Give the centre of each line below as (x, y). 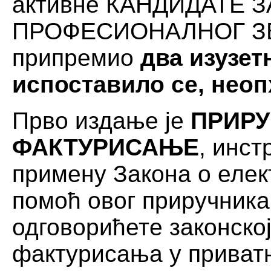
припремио (73, 57)
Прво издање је (101, 120)
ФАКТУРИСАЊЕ (106, 147)
